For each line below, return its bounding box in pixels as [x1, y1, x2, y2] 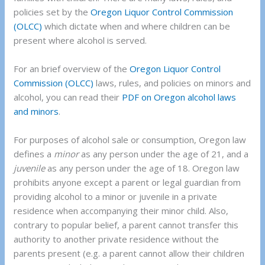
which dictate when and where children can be [42, 20, 231, 33]
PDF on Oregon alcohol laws [122, 91, 237, 104]
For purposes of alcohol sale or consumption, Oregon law [14, 134, 247, 146]
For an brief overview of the [14, 63, 130, 75]
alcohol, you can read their [14, 91, 122, 104]
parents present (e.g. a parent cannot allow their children [14, 247, 245, 260]
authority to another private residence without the [14, 233, 219, 245]
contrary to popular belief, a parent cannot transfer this [14, 219, 239, 231]
